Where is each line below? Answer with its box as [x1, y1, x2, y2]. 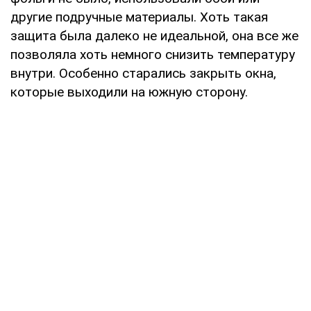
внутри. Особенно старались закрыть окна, [10, 65, 276, 82]
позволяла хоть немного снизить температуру [10, 47, 295, 63]
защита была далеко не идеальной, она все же [10, 28, 299, 44]
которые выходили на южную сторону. [10, 84, 248, 101]
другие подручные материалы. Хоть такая [10, 9, 268, 26]
